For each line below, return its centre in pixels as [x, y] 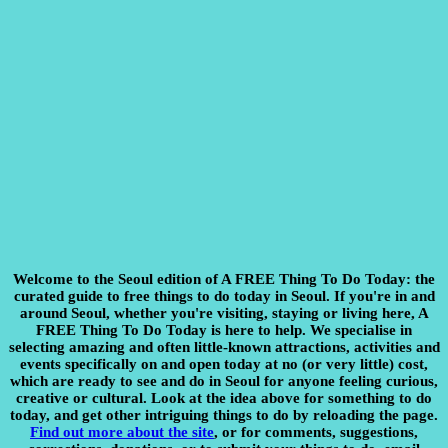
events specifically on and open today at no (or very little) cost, [224, 363]
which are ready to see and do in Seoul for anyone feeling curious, [224, 380]
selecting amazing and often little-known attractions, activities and [224, 346]
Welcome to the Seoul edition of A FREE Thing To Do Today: [212, 278]
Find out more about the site [122, 431]
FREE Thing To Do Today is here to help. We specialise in [224, 329]
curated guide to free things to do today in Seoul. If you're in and [224, 295]
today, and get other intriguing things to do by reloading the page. [224, 414]
